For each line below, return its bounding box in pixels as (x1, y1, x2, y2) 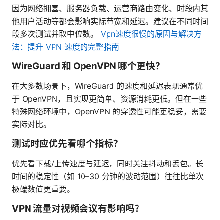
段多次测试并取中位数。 (12, 29, 101, 39)
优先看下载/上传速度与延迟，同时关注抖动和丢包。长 (12, 159, 203, 169)
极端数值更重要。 (12, 184, 75, 194)
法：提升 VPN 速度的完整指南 (12, 42, 119, 52)
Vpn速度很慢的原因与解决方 (101, 29, 202, 39)
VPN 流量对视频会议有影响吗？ (12, 203, 144, 215)
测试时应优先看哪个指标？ (12, 138, 123, 150)
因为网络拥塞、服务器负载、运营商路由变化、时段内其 (12, 3, 208, 14)
